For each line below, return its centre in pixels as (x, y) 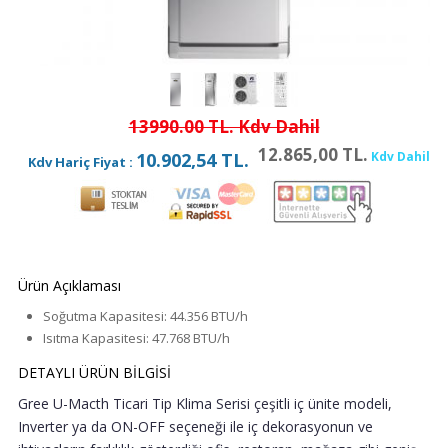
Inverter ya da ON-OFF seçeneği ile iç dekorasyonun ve (195, 427)
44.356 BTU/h (209, 316)
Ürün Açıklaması (69, 286)
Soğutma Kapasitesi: (105, 316)
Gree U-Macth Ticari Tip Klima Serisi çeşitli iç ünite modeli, (205, 404)
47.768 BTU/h (191, 338)
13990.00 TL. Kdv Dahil (224, 127)
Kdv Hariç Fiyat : (81, 162)
